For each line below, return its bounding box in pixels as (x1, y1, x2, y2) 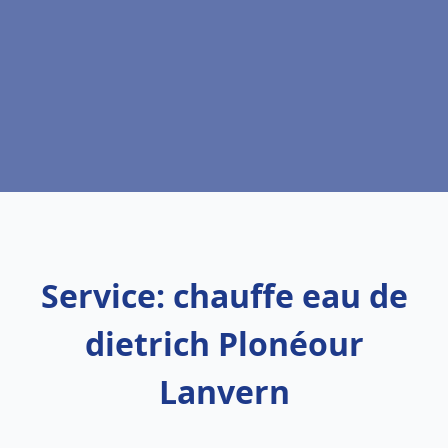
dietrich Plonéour (84, 322, 364, 365)
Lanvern (158, 370, 290, 413)
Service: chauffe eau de (40, 274, 408, 317)
